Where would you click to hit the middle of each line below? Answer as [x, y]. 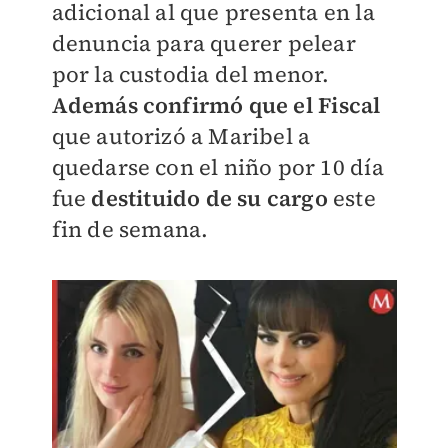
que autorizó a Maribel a [181, 136]
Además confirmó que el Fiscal [216, 105]
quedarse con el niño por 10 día [217, 167]
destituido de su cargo [209, 198]
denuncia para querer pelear [203, 43]
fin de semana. [130, 229]
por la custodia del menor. [190, 74]
